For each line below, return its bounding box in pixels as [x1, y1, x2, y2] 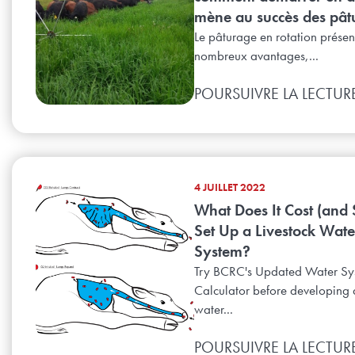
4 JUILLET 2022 [194, 180, 265, 195]
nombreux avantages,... [194, 47, 319, 65]
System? [194, 241, 250, 262]
